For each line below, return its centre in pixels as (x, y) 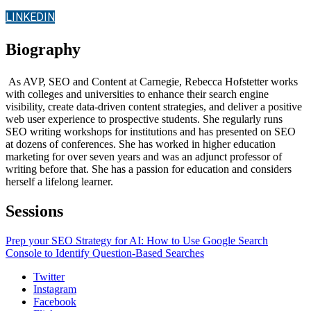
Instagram (55, 289)
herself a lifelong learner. (59, 181)
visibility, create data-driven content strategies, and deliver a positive (154, 106)
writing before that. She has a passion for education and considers (149, 169)
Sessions (34, 211)
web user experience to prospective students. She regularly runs (144, 119)
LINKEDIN (30, 17)
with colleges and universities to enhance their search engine (137, 94)
